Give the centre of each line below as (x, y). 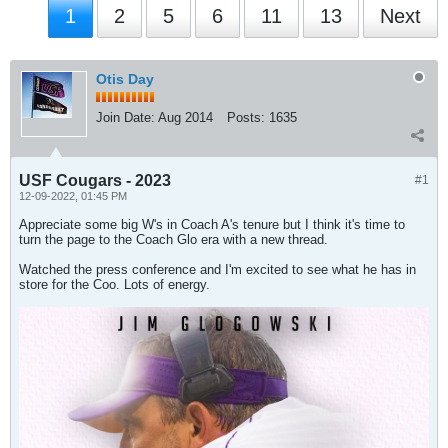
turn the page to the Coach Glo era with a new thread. (173, 239)
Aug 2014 (185, 117)
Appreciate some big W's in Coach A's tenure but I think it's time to (212, 224)
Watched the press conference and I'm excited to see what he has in (217, 269)
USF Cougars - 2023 (95, 180)
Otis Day (125, 79)
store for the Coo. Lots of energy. (114, 284)
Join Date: (125, 117)
